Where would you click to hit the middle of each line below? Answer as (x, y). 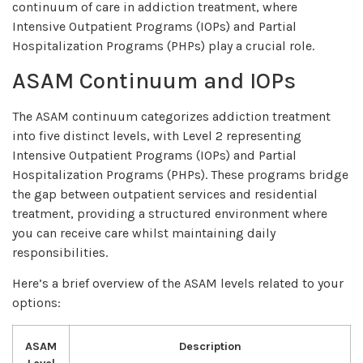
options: (36, 303)
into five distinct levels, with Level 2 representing (157, 136)
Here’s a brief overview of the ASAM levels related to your (178, 284)
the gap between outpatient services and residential (165, 194)
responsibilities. (60, 253)
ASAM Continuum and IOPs (154, 81)
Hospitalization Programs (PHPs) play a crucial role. (163, 45)
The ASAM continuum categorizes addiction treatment (171, 117)
